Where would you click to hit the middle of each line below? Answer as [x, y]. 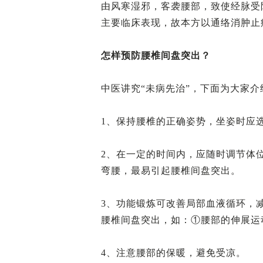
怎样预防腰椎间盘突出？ [156, 55]
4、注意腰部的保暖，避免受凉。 [173, 253]
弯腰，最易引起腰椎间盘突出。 [171, 171]
